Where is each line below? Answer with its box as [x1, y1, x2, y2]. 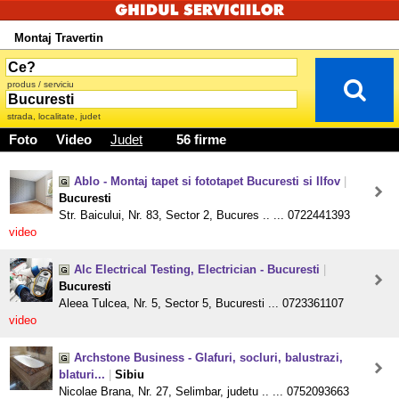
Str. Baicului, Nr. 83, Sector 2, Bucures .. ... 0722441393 [59, 208, 350, 223]
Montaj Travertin [14, 31, 103, 45]
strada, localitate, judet [7, 111, 101, 122]
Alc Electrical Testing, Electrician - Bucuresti [74, 263, 320, 277]
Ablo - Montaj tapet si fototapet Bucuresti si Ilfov [74, 175, 340, 189]
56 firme [173, 133, 226, 148]
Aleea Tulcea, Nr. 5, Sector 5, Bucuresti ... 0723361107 [59, 297, 344, 311]
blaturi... [59, 368, 105, 382]
